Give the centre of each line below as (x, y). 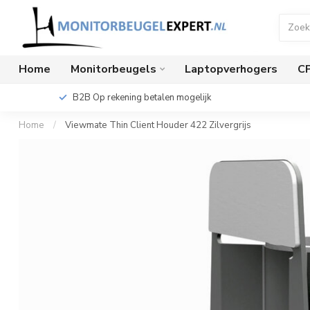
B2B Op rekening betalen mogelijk (142, 98)
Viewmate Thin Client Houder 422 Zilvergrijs (158, 125)
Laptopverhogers (231, 69)
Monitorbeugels (113, 69)
